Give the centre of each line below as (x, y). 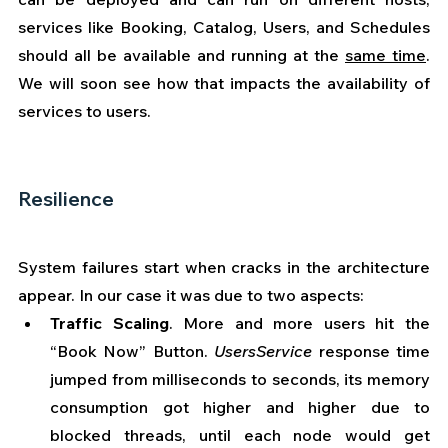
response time (371, 350)
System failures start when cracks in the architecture (224, 266)
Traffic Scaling (109, 322)
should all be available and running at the (181, 54)
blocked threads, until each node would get (240, 434)
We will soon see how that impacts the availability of (224, 82)
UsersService (263, 350)
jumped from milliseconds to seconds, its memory (240, 378)
